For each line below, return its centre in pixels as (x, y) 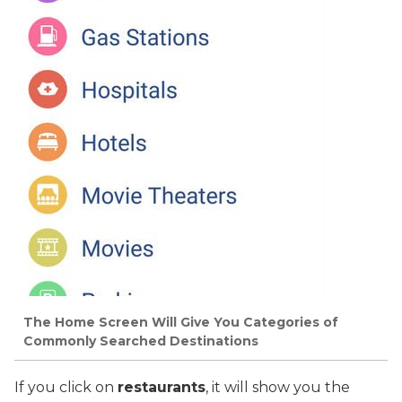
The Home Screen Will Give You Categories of (181, 322)
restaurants (162, 388)
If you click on (66, 388)
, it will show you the (278, 388)
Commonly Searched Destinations (141, 341)
